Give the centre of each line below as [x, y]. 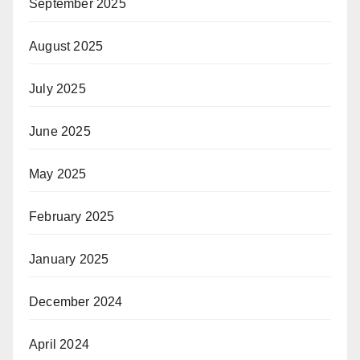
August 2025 [66, 46]
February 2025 [72, 216]
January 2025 [69, 259]
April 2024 [59, 344]
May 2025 [58, 174]
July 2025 [57, 88]
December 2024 [76, 301]
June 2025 [60, 131]
